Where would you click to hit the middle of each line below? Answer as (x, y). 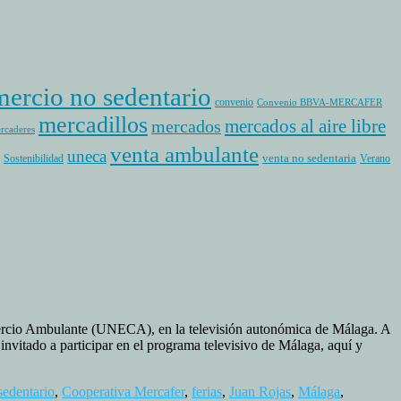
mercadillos (93, 125)
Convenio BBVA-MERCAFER (320, 103)
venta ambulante (184, 155)
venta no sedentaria (309, 158)
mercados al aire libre (305, 127)
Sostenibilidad (34, 159)
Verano (375, 159)
